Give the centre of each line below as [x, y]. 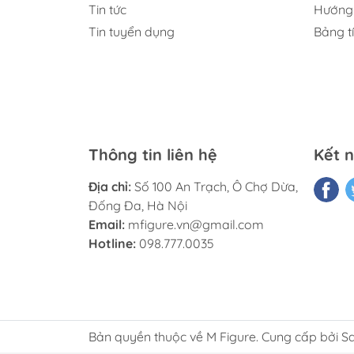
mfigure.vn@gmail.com [196, 224]
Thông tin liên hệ [153, 154]
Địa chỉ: [110, 186]
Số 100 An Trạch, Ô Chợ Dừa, [215, 186]
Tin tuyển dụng [132, 31]
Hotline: [112, 243]
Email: [108, 224]
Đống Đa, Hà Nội [138, 205]
